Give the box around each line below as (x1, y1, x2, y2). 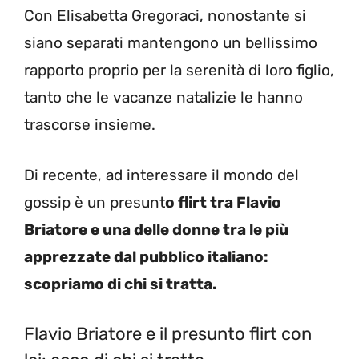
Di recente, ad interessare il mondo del (24, 165, 299, 184)
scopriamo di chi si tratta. (24, 274, 220, 293)
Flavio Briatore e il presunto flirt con (24, 323, 312, 345)
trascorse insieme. (24, 115, 155, 135)
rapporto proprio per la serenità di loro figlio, (24, 61, 334, 80)
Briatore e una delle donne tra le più (24, 220, 288, 239)
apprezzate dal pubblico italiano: (24, 247, 268, 266)
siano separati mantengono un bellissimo (24, 34, 317, 53)
